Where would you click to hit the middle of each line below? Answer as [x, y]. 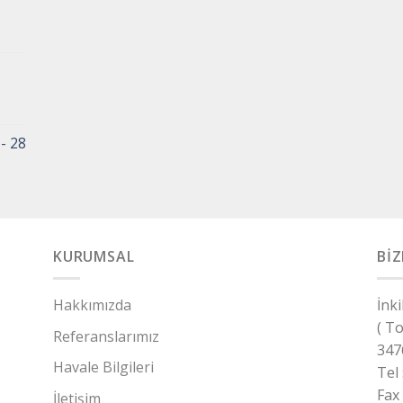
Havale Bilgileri [103, 367]
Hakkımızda [92, 305]
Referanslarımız [106, 336]
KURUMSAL [94, 256]
